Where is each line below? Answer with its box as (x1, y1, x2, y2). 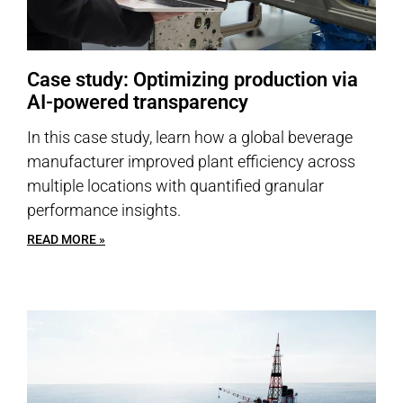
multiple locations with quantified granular (27, 176, 324, 195)
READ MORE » (27, 232, 105, 246)
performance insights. (27, 201, 181, 219)
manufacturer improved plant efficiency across (27, 152, 355, 171)
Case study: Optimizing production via (27, 68, 358, 91)
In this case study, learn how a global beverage (27, 128, 353, 147)
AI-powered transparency (27, 91, 248, 113)
